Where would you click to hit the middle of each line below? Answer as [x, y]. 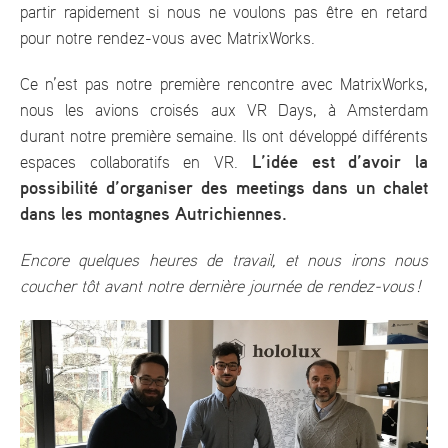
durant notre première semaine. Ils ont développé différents [224, 136]
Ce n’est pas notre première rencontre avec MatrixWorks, [224, 84]
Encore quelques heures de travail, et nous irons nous [224, 260]
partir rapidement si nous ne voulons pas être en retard [224, 12]
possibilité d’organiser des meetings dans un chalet [224, 188]
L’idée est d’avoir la [333, 162]
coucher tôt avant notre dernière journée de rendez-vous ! [220, 286]
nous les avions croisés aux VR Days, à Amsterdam [224, 110]
